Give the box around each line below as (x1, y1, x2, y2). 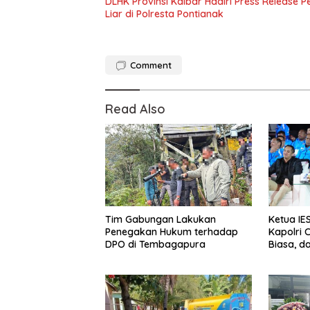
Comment (130, 60, 172, 71)
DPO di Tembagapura (105, 238, 206, 251)
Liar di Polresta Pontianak (105, 8, 224, 20)
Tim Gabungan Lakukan (105, 213, 216, 226)
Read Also (105, 101, 165, 117)
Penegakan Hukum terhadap (105, 226, 238, 239)
